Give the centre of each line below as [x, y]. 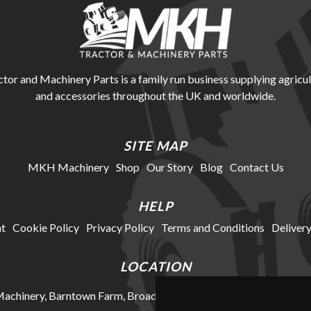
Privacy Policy [120, 228]
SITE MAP [155, 146]
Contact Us [257, 167]
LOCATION [155, 267]
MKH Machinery [68, 167]
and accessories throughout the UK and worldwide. [155, 96]
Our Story [169, 167]
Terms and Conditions [212, 228]
